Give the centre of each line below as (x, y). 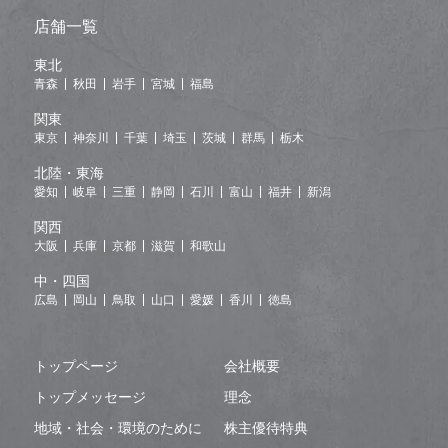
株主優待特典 (266, 428)
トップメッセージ (90, 397)
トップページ (76, 366)
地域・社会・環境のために (118, 428)
